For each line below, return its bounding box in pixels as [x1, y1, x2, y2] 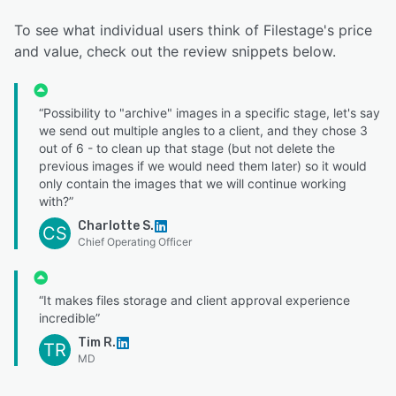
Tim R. [78, 335, 116, 351]
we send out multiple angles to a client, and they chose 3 [39, 123, 368, 139]
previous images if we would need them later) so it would [39, 158, 367, 174]
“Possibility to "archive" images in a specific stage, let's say [39, 105, 380, 121]
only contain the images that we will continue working [39, 176, 346, 192]
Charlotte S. [78, 218, 154, 234]
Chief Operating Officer [78, 235, 192, 249]
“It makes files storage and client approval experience [39, 293, 350, 308]
